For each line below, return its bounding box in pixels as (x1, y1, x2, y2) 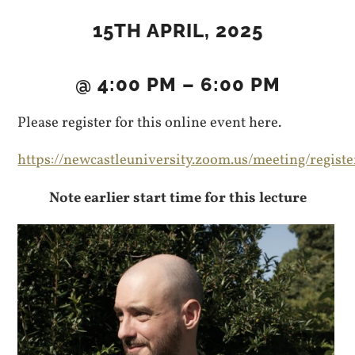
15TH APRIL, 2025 (92, 20, 263, 42)
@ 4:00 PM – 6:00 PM (74, 74, 281, 96)
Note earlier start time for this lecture (48, 187, 307, 208)
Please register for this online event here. (17, 113, 282, 133)
